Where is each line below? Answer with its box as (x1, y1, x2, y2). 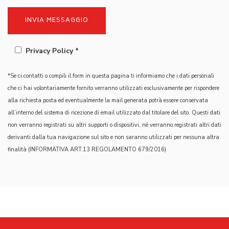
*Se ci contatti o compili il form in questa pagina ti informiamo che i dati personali (8, 72, 214, 80)
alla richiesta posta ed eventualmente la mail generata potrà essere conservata (8, 97, 208, 104)
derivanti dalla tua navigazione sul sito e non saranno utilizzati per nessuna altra (8, 133, 219, 141)
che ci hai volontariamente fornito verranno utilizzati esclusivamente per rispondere (8, 84, 219, 92)
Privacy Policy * (26, 46, 79, 56)
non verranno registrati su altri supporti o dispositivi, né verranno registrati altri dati (8, 121, 221, 129)
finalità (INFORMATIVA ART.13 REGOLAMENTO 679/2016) (8, 146, 166, 153)
